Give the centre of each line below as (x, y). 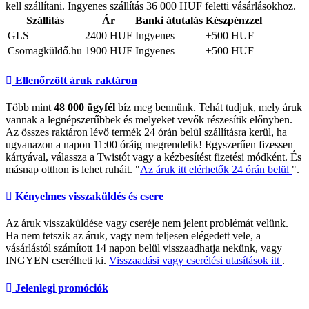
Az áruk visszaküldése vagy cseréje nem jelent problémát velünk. (147, 223)
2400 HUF (109, 36)
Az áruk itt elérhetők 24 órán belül (216, 169)
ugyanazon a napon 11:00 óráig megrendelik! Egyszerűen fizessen (149, 144)
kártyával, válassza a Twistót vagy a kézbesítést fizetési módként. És (153, 157)
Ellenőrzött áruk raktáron (75, 80)
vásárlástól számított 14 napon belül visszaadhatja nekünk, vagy (144, 248)
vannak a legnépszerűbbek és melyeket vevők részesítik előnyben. (149, 119)
